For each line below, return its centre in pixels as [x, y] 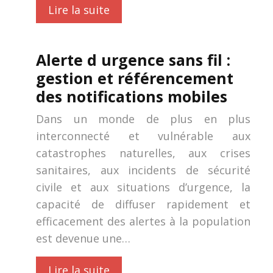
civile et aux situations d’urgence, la [143, 187]
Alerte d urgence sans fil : [133, 60]
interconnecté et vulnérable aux [143, 136]
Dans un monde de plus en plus [143, 119]
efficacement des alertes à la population [143, 221]
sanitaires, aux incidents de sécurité [143, 170]
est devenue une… [83, 238]
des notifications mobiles [132, 96]
